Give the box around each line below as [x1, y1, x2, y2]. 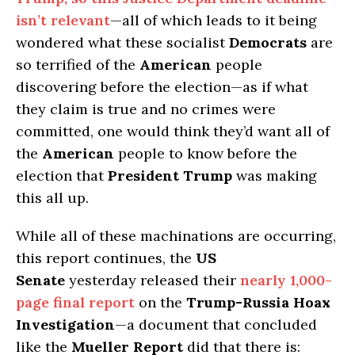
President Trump [108, 166, 232, 185]
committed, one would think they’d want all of [16, 122, 330, 141]
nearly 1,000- [240, 271, 332, 290]
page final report [16, 293, 135, 312]
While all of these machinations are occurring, [16, 227, 336, 246]
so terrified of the [16, 55, 139, 74]
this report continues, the [16, 249, 196, 268]
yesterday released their [65, 271, 240, 290]
